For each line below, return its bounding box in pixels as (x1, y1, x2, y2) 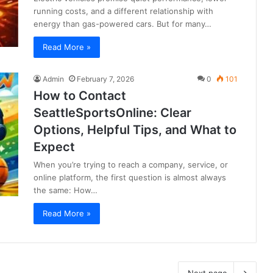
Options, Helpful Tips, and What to (34, 122, 236, 138)
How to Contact (34, 88, 126, 104)
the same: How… (34, 185, 97, 196)
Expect (34, 140, 75, 155)
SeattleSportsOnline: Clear (34, 105, 191, 121)
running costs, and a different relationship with (34, 6, 213, 16)
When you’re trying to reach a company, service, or (34, 160, 228, 170)
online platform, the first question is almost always (34, 172, 226, 183)
